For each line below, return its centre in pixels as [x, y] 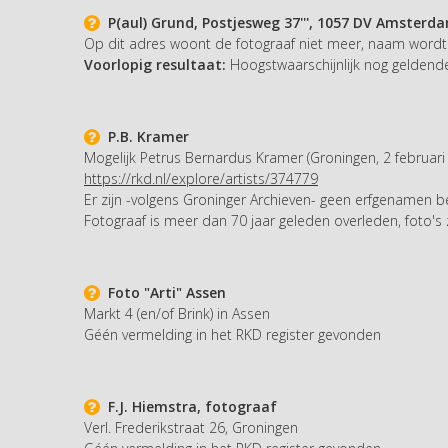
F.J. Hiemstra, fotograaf [188, 406]
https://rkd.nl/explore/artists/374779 [201, 178]
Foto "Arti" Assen [163, 292]
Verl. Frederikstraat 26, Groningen [191, 427]
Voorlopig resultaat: [155, 64]
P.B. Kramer [144, 136]
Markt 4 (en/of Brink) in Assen [177, 313]
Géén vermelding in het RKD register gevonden [232, 334]
